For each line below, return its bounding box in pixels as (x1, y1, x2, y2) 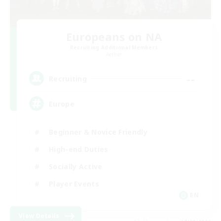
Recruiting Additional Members (70, 44, 158, 51)
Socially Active (49, 161, 103, 171)
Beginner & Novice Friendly (49, 127, 147, 137)
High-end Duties (49, 144, 109, 154)
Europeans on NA (66, 29, 162, 44)
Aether (106, 51, 122, 58)
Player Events (49, 179, 99, 188)
